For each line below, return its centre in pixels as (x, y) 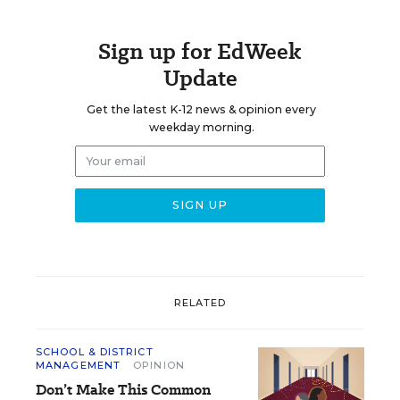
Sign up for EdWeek (200, 51)
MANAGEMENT (78, 365)
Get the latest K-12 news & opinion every (201, 109)
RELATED (200, 302)
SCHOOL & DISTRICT (95, 352)
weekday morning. (201, 127)
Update (200, 78)
